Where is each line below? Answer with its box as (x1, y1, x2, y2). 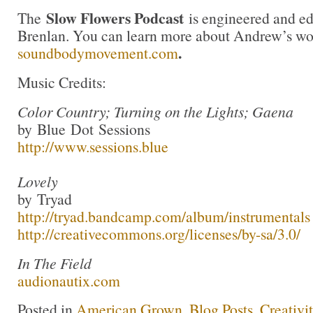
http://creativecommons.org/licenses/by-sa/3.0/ (17, 223, 300, 244)
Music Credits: (17, 71, 106, 92)
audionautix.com (17, 270, 120, 291)
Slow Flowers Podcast (46, 7, 184, 29)
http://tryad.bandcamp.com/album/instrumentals (17, 205, 310, 226)
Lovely (17, 170, 58, 191)
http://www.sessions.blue (17, 136, 168, 156)
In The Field (17, 252, 92, 273)
